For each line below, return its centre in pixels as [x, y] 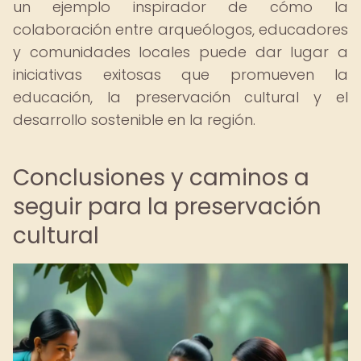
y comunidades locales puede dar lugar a [180, 52]
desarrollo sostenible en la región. [134, 120]
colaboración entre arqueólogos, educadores [180, 29]
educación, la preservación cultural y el [180, 97]
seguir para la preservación [167, 207]
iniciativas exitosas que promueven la [180, 75]
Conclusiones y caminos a [161, 178]
